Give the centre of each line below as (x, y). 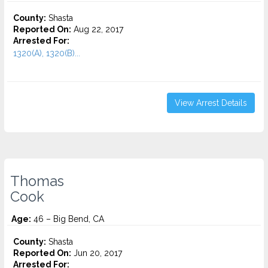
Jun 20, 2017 (97, 253)
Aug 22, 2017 (97, 29)
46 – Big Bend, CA (68, 219)
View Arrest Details (211, 103)
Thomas (37, 181)
